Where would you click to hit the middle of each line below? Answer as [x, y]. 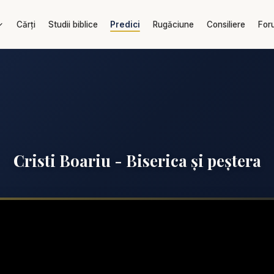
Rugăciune [174, 24]
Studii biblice [73, 24]
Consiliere [226, 24]
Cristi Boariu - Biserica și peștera [137, 160]
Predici [125, 24]
